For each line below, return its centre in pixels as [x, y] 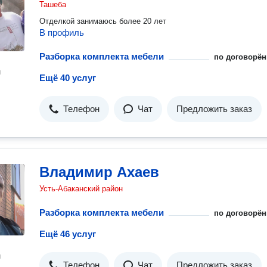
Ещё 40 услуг [68, 78]
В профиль [62, 32]
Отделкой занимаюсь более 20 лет [103, 21]
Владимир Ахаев [99, 172]
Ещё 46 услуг [68, 234]
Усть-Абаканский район [81, 189]
